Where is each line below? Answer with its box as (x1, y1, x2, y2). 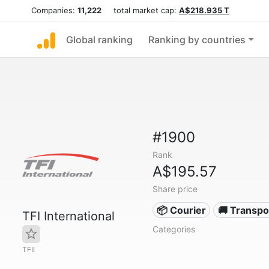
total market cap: (101, 5, 179, 15)
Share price (152, 184, 198, 194)
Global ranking (66, 34, 133, 46)
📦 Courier (157, 204, 207, 216)
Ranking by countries (148, 34, 246, 46)
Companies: (31, 5, 77, 15)
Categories (152, 224, 195, 234)
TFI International (22, 209, 115, 223)
